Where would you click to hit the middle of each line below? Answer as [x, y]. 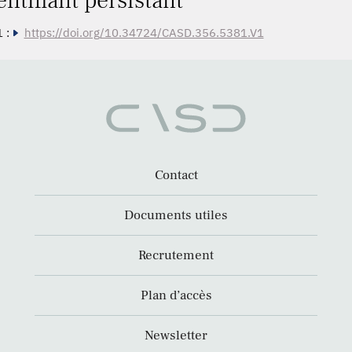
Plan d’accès [176, 296]
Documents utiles [176, 216]
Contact [176, 176]
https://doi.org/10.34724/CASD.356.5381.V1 [144, 33]
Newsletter [176, 336]
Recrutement [176, 256]
